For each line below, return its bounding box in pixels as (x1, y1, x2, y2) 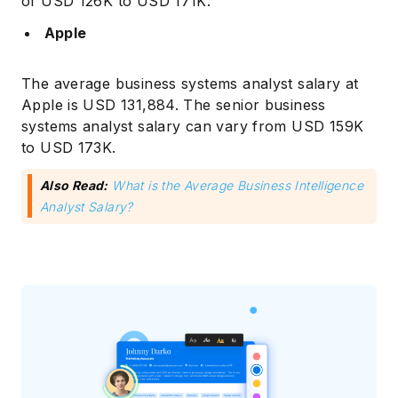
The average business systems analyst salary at (21, 74, 359, 92)
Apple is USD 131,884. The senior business (21, 95, 326, 114)
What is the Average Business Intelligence (112, 177, 363, 193)
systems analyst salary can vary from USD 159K (21, 116, 364, 135)
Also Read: (40, 177, 108, 193)
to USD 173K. (21, 138, 116, 156)
